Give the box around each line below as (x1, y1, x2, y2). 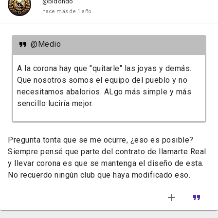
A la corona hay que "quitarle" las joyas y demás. (17, 63, 192, 73)
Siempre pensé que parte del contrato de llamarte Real (8, 146, 206, 156)
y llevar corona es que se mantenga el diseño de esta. (8, 158, 204, 168)
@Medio (31, 39, 61, 49)
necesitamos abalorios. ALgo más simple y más (17, 87, 191, 96)
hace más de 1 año (42, 8, 91, 15)
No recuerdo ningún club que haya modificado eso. (8, 170, 190, 180)
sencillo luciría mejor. (17, 98, 95, 108)
